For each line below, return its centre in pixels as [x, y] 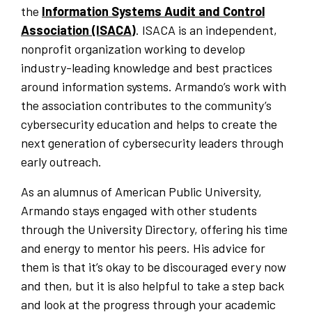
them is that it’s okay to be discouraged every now [154, 267]
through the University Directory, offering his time [154, 229]
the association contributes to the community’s [146, 106]
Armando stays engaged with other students [139, 211]
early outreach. [61, 162]
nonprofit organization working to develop [133, 49]
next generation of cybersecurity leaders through [152, 143]
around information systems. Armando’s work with [154, 87]
